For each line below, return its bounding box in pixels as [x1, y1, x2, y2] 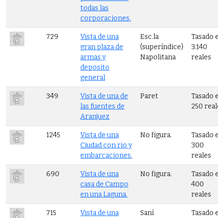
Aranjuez [80, 112, 109, 121]
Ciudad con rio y [80, 141, 132, 149]
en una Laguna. [80, 190, 127, 199]
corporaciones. [80, 14, 131, 22]
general [80, 73, 105, 82]
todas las [80, 3, 109, 12]
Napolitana [140, 53, 176, 61]
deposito [80, 63, 109, 72]
